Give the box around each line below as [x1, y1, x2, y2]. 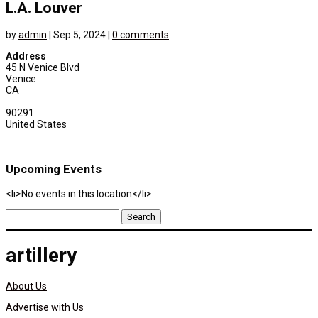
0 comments [112, 28, 169, 40]
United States [6, 118, 67, 130]
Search [5, 208, 37, 220]
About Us [6, 280, 47, 292]
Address [6, 50, 46, 62]
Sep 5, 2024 [53, 28, 106, 40]
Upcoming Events [6, 163, 102, 177]
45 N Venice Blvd [6, 61, 79, 73]
